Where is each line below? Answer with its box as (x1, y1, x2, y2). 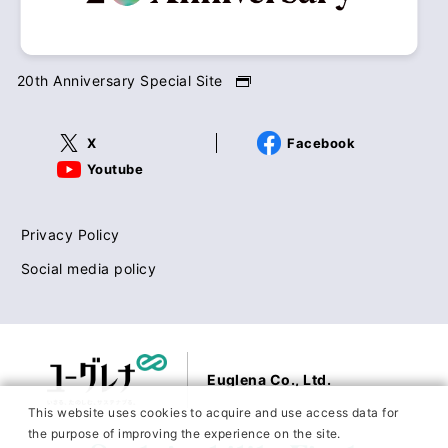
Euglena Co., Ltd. (207, 371, 332, 389)
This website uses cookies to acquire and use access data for (28, 405, 399, 420)
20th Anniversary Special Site (16, 71, 223, 89)
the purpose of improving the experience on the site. (28, 426, 341, 441)
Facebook (287, 134, 356, 151)
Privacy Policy (20, 225, 120, 243)
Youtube (86, 160, 144, 177)
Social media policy (20, 259, 157, 277)
